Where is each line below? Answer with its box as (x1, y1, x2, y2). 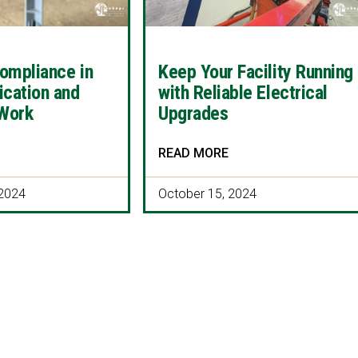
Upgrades (158, 102, 229, 125)
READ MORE (158, 145, 229, 161)
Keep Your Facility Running (158, 61, 353, 84)
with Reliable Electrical (158, 82, 328, 105)
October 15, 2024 (158, 186, 257, 202)
